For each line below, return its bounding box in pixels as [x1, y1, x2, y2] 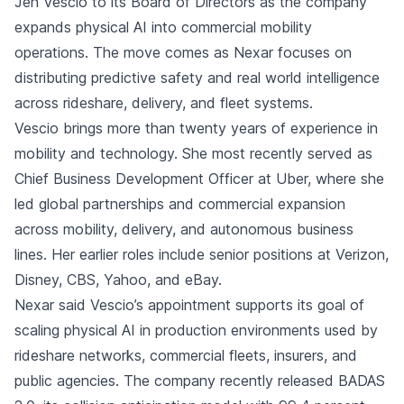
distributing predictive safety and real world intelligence [14, 69, 380, 87]
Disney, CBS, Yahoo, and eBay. [14, 271, 222, 289]
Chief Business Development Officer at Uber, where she [14, 170, 384, 188]
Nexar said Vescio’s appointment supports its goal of [14, 296, 364, 314]
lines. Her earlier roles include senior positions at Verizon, [14, 245, 389, 263]
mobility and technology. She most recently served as [14, 144, 372, 162]
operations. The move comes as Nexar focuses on [14, 43, 352, 61]
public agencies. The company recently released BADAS [14, 372, 385, 390]
